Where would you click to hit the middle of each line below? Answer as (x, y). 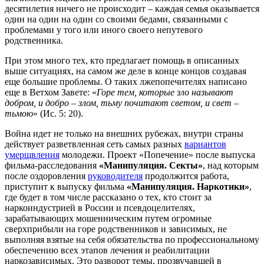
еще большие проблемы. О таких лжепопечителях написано (126, 81)
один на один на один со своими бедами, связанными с (116, 19)
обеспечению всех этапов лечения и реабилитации (107, 250)
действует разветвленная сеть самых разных (95, 144)
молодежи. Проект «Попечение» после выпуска (157, 154)
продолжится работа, (186, 176)
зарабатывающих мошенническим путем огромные (108, 218)
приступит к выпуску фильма (66, 186)
